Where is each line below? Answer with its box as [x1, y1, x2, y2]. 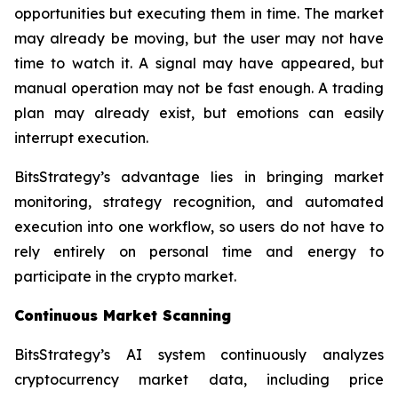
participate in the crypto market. [14, 267, 236, 286]
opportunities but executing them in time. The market [14, 4, 384, 23]
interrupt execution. [14, 129, 148, 147]
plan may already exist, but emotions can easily [14, 104, 384, 123]
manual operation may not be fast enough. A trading [14, 79, 384, 98]
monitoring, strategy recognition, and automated [14, 193, 384, 211]
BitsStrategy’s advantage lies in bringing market [14, 168, 384, 187]
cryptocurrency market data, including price [14, 370, 384, 389]
